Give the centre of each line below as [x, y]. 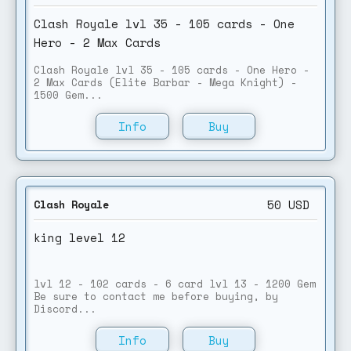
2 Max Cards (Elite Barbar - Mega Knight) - [165, 82]
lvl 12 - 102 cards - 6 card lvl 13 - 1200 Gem [175, 284]
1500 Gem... [68, 95]
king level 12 [80, 237]
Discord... [65, 309]
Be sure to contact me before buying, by [156, 296]
